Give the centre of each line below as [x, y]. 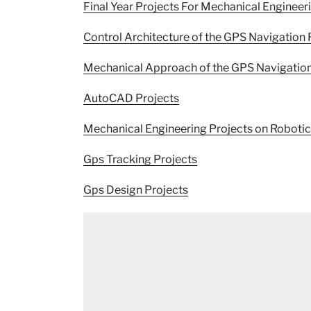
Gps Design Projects [136, 190]
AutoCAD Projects [131, 98]
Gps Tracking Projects [140, 159]
